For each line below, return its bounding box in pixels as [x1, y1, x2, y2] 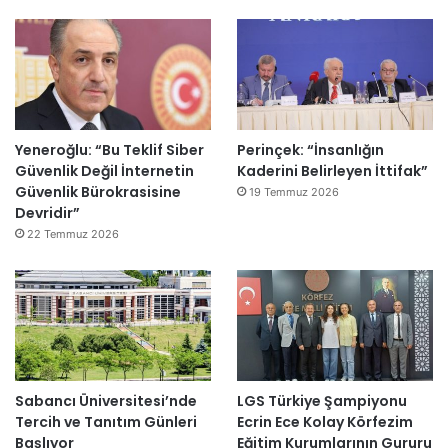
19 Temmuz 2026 [248, 184, 339, 199]
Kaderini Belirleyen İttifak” [236, 160, 428, 181]
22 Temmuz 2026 [27, 226, 119, 241]
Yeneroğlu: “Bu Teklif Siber [15, 139, 204, 160]
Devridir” [15, 202, 80, 223]
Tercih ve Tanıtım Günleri [15, 411, 197, 432]
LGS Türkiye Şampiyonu [236, 390, 407, 411]
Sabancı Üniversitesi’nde [15, 390, 197, 411]
